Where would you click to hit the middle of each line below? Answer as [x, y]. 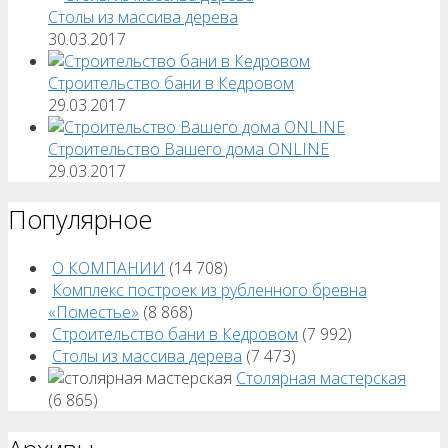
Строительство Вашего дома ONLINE [188, 148]
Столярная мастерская [321, 378]
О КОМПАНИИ [108, 268]
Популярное [80, 219]
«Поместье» [93, 312]
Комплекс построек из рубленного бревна [209, 290]
